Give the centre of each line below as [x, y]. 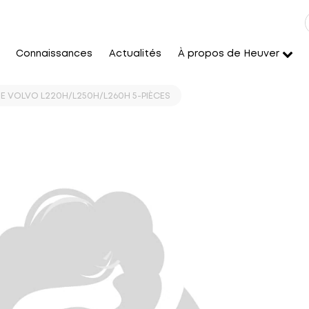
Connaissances [54, 54]
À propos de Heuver [229, 54]
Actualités [135, 54]
